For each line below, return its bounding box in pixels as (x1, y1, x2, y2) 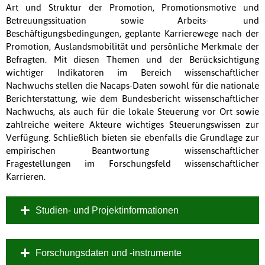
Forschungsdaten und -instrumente (35, 248, 182, 258)
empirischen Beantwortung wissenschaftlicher (6, 145, 259, 156)
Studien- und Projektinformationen (35, 205, 179, 216)
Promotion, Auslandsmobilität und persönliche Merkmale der (6, 41, 259, 51)
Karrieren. (6, 171, 46, 182)
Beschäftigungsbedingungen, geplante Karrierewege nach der (6, 28, 259, 38)
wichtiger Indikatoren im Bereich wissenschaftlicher (6, 67, 259, 77)
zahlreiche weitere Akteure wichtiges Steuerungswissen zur (6, 119, 259, 130)
